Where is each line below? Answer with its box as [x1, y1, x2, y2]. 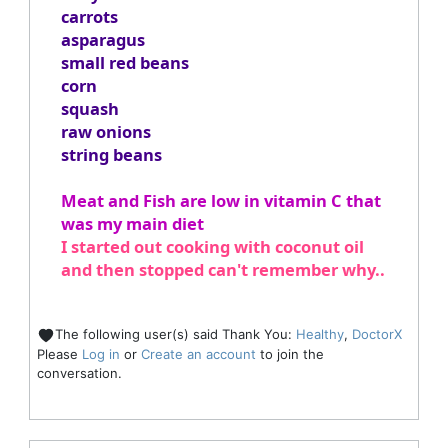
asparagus [60, 28, 145, 52]
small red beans [60, 51, 189, 75]
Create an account [140, 345, 256, 362]
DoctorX [351, 326, 402, 343]
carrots [60, 5, 118, 29]
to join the [255, 345, 324, 362]
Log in [81, 345, 120, 362]
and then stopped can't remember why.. [60, 258, 385, 282]
